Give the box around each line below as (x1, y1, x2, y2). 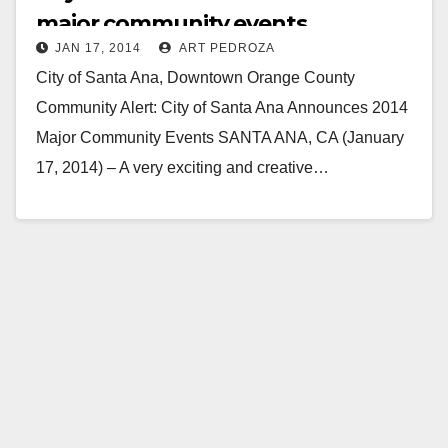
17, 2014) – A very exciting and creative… (36, 158, 329, 176)
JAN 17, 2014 (55, 40, 141, 55)
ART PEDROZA (176, 40, 275, 55)
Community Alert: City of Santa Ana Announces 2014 (36, 98, 408, 116)
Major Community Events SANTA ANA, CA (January (36, 128, 404, 146)
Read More (46, 204, 125, 222)
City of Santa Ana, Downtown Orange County (36, 68, 355, 86)
